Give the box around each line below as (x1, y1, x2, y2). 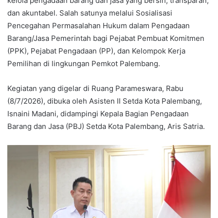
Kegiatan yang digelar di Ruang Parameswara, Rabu (7, 84, 183, 93)
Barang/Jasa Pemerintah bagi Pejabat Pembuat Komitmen (7, 34, 204, 43)
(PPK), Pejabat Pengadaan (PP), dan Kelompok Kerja (7, 46, 185, 56)
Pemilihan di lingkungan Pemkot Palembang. (7, 59, 160, 69)
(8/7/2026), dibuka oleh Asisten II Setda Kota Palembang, (7, 96, 202, 106)
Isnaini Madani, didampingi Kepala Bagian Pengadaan (7, 109, 189, 119)
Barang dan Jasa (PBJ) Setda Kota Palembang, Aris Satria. (7, 122, 205, 131)
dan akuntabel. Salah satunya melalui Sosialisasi (7, 8, 172, 18)
